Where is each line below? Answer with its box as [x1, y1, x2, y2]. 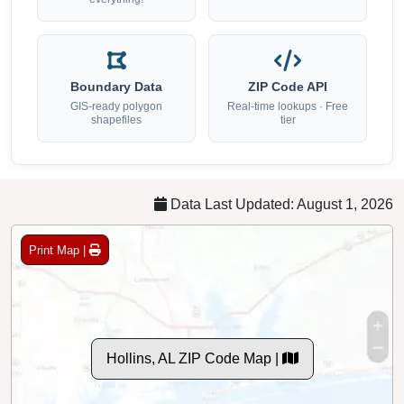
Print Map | [29, 243, 89, 257]
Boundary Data [70, 80, 162, 95]
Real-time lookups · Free [227, 100, 348, 114]
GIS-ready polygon [70, 100, 162, 114]
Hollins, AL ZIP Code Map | [106, 351, 282, 367]
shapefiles [91, 114, 142, 127]
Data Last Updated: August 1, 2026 [167, 197, 393, 213]
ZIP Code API [248, 80, 327, 95]
